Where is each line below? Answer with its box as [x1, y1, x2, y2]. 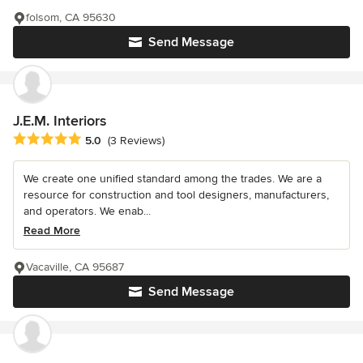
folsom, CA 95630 [26, 11, 116, 25]
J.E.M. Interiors [13, 112, 106, 130]
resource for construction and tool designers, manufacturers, [23, 188, 329, 203]
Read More [23, 224, 80, 238]
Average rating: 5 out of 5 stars [12, 131, 186, 148]
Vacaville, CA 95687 [26, 260, 124, 275]
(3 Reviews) [108, 134, 164, 148]
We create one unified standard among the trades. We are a [23, 172, 322, 186]
